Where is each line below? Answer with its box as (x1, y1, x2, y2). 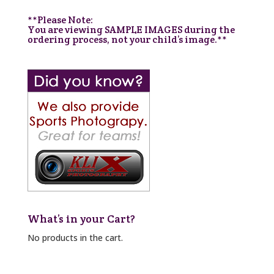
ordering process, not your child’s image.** (27, 32, 227, 46)
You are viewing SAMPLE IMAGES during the (27, 23, 235, 36)
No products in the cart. (27, 231, 123, 243)
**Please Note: (27, 13, 93, 26)
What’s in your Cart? (27, 211, 135, 226)
